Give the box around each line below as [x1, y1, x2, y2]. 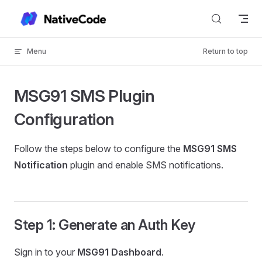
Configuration [14, 109, 115, 129]
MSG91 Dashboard [77, 246, 161, 258]
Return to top [203, 47, 248, 56]
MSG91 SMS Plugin [14, 86, 155, 106]
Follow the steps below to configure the [14, 143, 183, 154]
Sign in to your [14, 246, 77, 258]
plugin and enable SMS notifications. [68, 159, 223, 171]
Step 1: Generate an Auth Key [14, 216, 195, 233]
